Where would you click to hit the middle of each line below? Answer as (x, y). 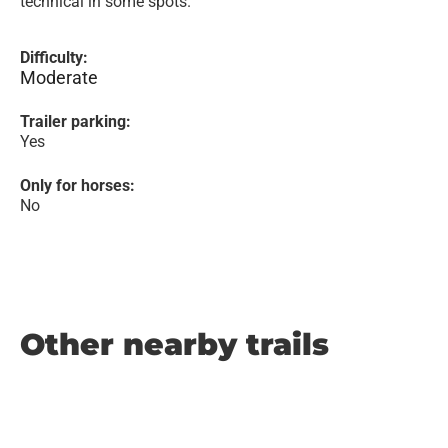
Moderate (59, 77)
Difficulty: (54, 57)
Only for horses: (77, 185)
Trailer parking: (75, 121)
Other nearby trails (174, 344)
